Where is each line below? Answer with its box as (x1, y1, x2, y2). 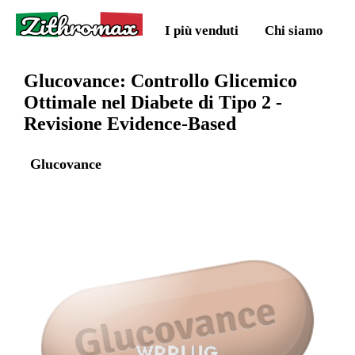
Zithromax (21, 8, 138, 44)
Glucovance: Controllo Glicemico (23, 70, 297, 91)
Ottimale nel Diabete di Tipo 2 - (23, 91, 282, 113)
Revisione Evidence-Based (23, 113, 236, 134)
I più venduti (165, 22, 239, 38)
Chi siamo (264, 22, 323, 38)
